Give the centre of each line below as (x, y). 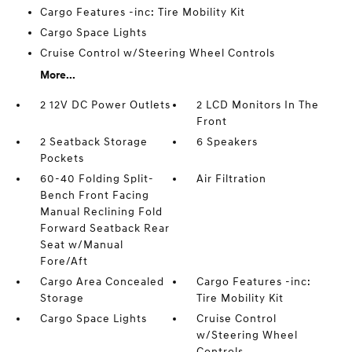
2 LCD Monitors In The (258, 105)
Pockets (62, 158)
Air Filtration (232, 179)
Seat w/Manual (81, 245)
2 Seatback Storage (93, 142)
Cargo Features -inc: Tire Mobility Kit (142, 12)
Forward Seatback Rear (104, 228)
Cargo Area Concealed (102, 282)
